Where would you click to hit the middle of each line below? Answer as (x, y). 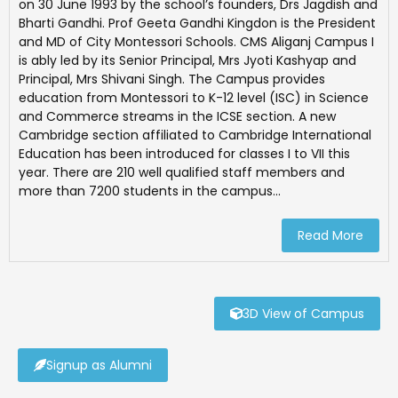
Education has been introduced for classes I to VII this (184, 154)
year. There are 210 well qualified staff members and (182, 173)
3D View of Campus (303, 314)
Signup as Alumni (99, 366)
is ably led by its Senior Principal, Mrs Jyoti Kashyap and (187, 61)
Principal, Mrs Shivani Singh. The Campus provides (172, 80)
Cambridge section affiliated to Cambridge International (195, 135)
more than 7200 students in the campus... (150, 191)
